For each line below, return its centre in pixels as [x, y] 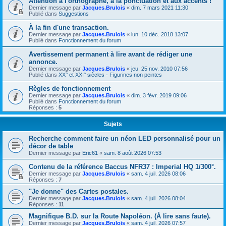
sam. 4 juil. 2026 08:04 [158, 198]
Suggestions [74, 13]
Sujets [113, 124]
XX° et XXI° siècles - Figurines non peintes [110, 74]
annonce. [43, 62]
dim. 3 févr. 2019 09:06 [159, 95]
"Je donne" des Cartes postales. [79, 191]
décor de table [51, 146]
